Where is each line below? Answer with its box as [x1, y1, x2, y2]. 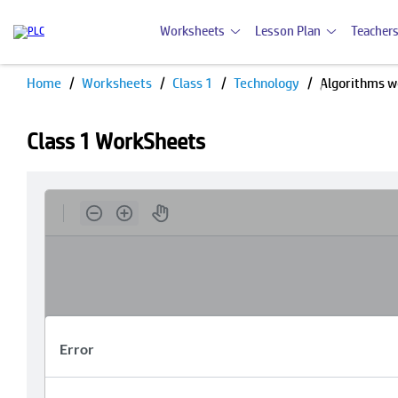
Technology [234, 75, 302, 92]
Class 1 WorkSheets [27, 129, 205, 154]
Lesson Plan [255, 23, 321, 38]
